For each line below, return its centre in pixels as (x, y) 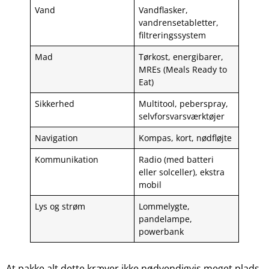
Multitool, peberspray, (184, 104)
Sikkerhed (55, 104)
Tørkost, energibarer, (181, 57)
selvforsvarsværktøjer (182, 116)
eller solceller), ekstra (182, 172)
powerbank (162, 232)
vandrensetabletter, (179, 23)
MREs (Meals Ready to (183, 70)
